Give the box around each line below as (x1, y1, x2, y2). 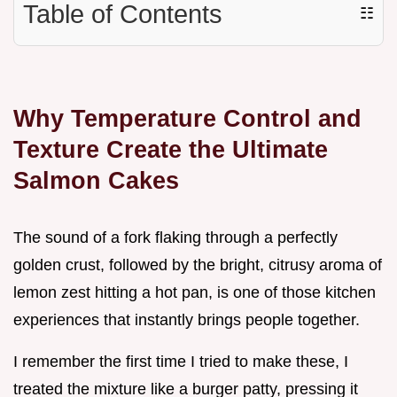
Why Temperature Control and (13, 104, 362, 132)
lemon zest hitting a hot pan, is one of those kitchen (13, 283, 376, 301)
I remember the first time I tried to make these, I (13, 352, 348, 370)
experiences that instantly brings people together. (13, 310, 360, 329)
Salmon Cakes (13, 166, 179, 194)
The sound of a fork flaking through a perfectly (13, 228, 338, 246)
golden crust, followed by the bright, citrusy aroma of (13, 255, 382, 274)
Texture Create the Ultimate (13, 135, 328, 163)
